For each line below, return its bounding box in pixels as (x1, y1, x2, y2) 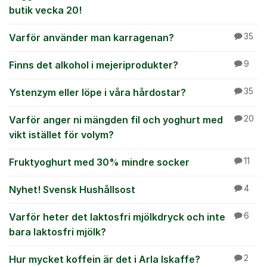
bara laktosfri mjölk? (9, 226, 106, 238)
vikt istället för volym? (9, 129, 114, 141)
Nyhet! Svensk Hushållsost (9, 184, 135, 195)
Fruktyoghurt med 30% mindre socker (9, 156, 190, 168)
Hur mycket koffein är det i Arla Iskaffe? (9, 253, 200, 265)
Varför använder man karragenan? (9, 32, 174, 44)
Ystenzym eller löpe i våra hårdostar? (9, 86, 186, 98)
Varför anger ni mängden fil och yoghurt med (9, 114, 223, 126)
